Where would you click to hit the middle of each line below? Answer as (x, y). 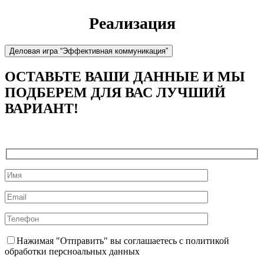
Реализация (132, 23)
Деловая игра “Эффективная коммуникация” (89, 51)
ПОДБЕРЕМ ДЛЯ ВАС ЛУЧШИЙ (115, 92)
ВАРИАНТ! (42, 108)
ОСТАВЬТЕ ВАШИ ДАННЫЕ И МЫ (125, 76)
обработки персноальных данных (72, 252)
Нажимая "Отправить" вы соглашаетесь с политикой (123, 241)
